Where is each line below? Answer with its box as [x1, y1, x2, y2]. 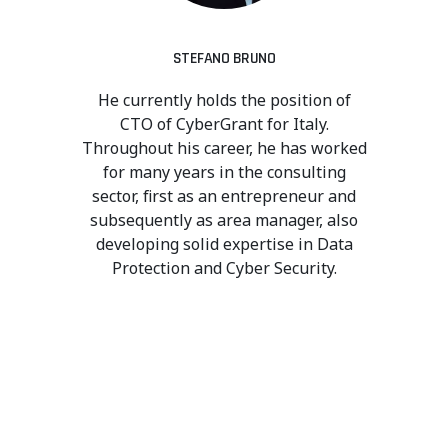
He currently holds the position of [97, 89, 351, 111]
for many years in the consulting [102, 161, 346, 183]
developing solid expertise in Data [95, 233, 353, 255]
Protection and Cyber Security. [111, 257, 337, 279]
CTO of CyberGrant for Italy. [119, 113, 329, 135]
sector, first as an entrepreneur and [92, 185, 356, 207]
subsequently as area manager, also [90, 209, 358, 231]
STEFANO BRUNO [172, 48, 276, 69]
